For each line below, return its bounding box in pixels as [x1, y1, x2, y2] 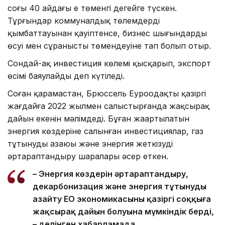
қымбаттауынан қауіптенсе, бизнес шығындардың [8, 28, 207, 39]
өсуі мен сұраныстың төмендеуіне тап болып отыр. [8, 41, 211, 51]
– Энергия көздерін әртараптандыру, [33, 169, 188, 179]
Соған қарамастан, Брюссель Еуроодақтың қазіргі [8, 88, 206, 99]
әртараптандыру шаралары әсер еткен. [8, 151, 168, 162]
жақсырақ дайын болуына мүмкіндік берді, [33, 206, 214, 217]
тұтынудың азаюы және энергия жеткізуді [8, 139, 173, 149]
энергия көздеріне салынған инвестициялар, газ [8, 126, 203, 137]
